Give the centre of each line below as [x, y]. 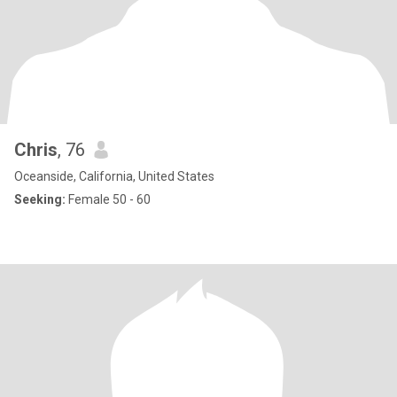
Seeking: [40, 199]
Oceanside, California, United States [114, 176]
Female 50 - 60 [108, 199]
